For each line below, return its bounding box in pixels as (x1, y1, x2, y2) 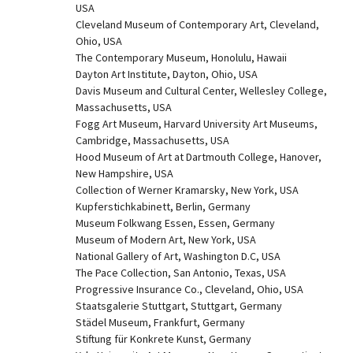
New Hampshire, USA (76, 166, 173, 180)
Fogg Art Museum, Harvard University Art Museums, (76, 117, 318, 131)
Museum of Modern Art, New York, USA (76, 232, 256, 247)
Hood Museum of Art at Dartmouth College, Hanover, (76, 150, 321, 164)
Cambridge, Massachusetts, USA (76, 133, 229, 147)
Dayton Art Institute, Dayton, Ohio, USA (76, 67, 258, 81)
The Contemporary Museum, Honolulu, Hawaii (76, 50, 287, 65)
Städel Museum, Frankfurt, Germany (76, 315, 245, 329)
